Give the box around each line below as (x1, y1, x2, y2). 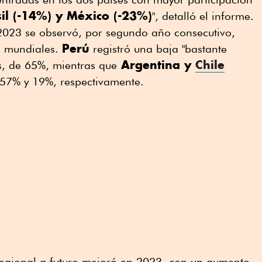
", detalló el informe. (152, 9, 254, 22)
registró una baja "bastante (89, 42, 227, 55)
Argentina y (117, 57, 195, 72)
